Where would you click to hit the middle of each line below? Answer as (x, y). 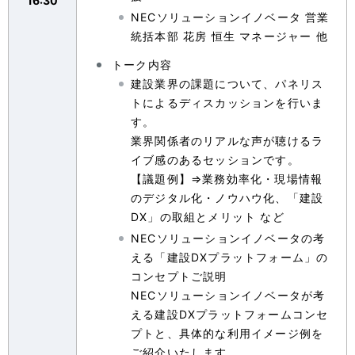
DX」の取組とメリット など (208, 217)
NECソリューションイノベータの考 (228, 239)
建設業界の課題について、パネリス (227, 84)
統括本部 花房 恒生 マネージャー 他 (229, 36)
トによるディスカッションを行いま (227, 103)
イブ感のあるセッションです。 (215, 160)
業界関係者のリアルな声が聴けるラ (227, 141)
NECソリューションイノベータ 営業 (230, 17)
